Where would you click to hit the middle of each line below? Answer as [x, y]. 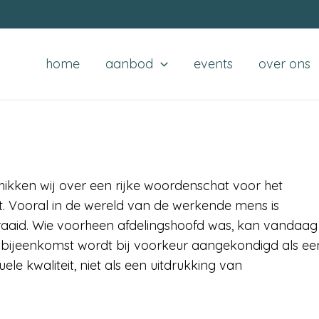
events [214, 64]
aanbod [130, 64]
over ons [285, 64]
